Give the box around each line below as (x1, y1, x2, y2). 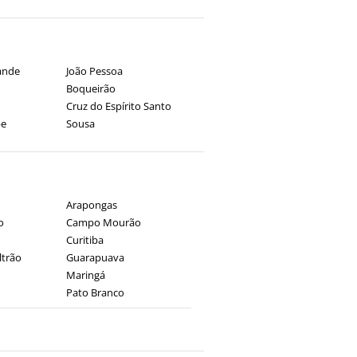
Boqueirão (65, 81, 116, 96)
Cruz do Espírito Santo (65, 99, 171, 113)
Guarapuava (65, 250, 124, 265)
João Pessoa (65, 64, 123, 78)
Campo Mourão (65, 215, 141, 229)
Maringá (65, 268, 105, 282)
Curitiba (65, 233, 104, 247)
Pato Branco (65, 285, 124, 300)
